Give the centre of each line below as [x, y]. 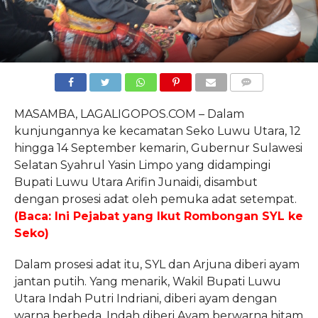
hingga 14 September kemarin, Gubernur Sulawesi [158, 148]
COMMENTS [258, 99]
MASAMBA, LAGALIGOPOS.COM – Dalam [129, 114]
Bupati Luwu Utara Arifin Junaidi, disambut [136, 182]
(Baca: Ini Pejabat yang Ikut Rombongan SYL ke [158, 216]
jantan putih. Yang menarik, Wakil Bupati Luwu [147, 281]
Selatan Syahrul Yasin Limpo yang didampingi [142, 165]
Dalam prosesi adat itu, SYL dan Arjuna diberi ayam [157, 264]
